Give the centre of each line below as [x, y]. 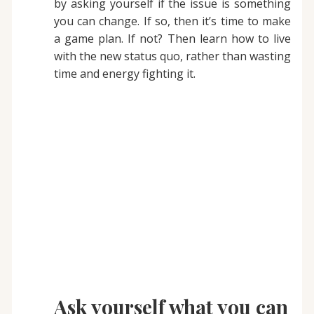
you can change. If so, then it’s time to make [172, 21]
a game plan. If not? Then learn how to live [172, 39]
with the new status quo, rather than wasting [172, 56]
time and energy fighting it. [124, 74]
